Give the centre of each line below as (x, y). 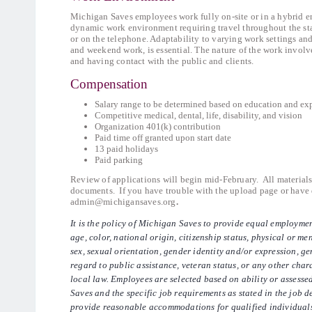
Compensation (109, 84)
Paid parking (119, 160)
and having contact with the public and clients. (162, 61)
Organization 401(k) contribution (158, 126)
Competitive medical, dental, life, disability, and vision (198, 115)
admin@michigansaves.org (123, 202)
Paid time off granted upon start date (163, 138)
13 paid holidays (126, 149)
